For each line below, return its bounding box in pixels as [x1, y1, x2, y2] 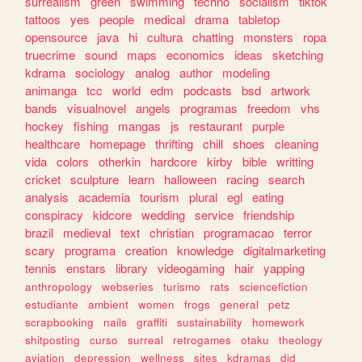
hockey [25, 117, 65, 135]
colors [57, 153, 90, 170]
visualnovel [67, 99, 127, 117]
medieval [63, 224, 112, 242]
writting [276, 153, 314, 170]
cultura [147, 28, 183, 46]
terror [284, 224, 313, 242]
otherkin [99, 153, 141, 170]
